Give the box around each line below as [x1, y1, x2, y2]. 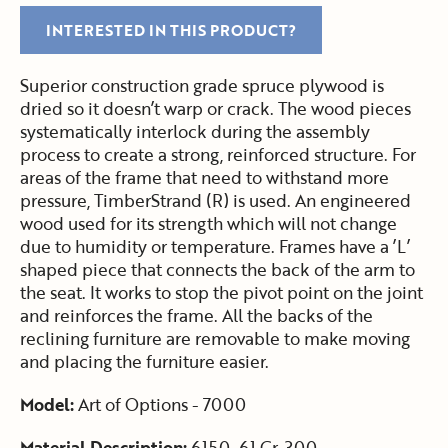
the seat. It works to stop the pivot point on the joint [20, 279, 423, 305]
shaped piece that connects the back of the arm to [20, 256, 415, 282]
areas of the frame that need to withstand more [20, 164, 389, 190]
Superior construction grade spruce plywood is [20, 72, 384, 98]
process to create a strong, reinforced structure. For [20, 141, 416, 167]
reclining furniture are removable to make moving [20, 325, 410, 351]
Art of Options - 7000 [74, 391, 246, 417]
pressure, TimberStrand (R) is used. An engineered [20, 187, 411, 213]
